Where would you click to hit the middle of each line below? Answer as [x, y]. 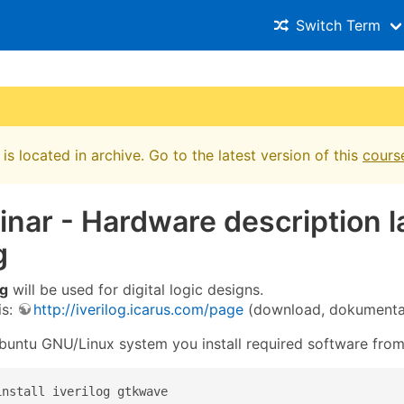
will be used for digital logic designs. [136, 289]
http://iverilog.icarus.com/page [138, 309]
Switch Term [338, 25]
